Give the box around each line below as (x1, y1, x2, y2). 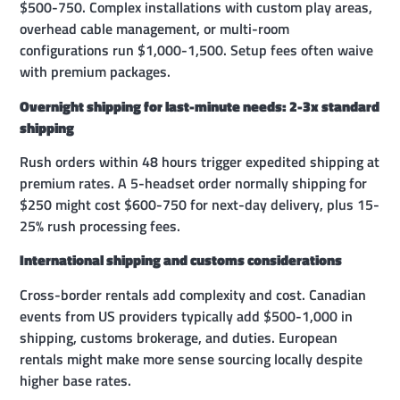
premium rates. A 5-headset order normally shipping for (20, 172, 368, 195)
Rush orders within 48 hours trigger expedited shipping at (20, 151, 380, 173)
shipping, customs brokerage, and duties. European (20, 326, 338, 348)
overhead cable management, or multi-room (20, 18, 290, 40)
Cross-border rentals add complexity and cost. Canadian (20, 283, 367, 305)
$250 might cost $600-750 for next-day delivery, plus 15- (20, 194, 380, 216)
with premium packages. (20, 61, 171, 83)
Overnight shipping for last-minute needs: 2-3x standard (20, 95, 380, 117)
